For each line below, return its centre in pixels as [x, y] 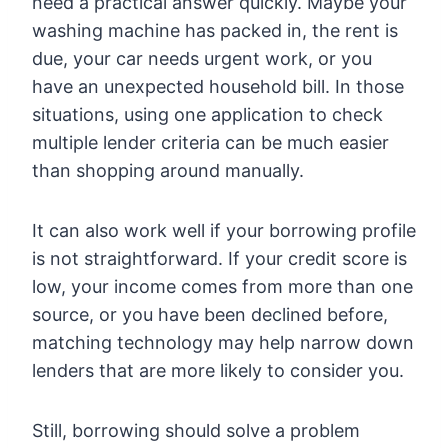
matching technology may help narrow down [223, 342]
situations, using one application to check [207, 114]
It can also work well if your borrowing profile [224, 230]
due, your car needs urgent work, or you [202, 58]
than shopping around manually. [168, 170]
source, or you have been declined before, [210, 314]
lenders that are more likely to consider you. [218, 370]
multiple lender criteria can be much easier [210, 142]
